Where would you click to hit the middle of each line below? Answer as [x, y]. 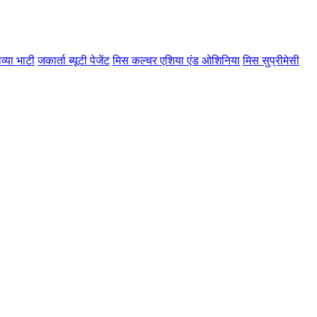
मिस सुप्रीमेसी [271, 60]
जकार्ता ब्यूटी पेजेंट [74, 60]
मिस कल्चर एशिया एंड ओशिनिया [176, 60]
